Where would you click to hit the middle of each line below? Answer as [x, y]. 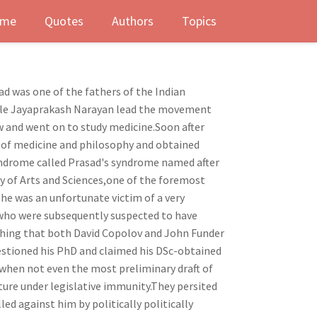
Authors [133, 21]
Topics [199, 21]
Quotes [64, 21]
